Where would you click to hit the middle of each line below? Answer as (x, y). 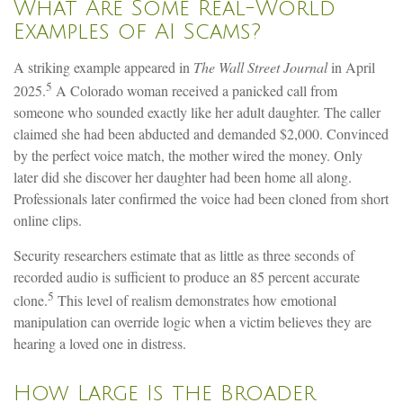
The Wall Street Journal (260, 67)
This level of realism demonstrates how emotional (195, 300)
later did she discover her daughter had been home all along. (183, 176)
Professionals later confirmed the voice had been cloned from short (201, 198)
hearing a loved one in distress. (100, 344)
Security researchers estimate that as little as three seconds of (184, 255)
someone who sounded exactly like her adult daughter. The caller (197, 112)
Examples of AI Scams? (137, 31)
